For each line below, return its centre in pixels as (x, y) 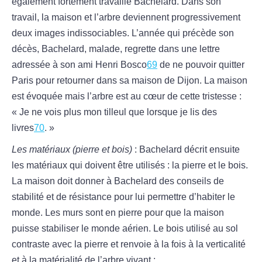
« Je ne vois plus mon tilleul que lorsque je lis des (114, 112)
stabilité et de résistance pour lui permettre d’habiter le (123, 197)
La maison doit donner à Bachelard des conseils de (118, 181)
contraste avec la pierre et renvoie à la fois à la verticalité (129, 244)
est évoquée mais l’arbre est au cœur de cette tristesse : (127, 96)
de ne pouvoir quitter (201, 65)
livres (23, 128)
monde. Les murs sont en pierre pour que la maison (118, 213)
